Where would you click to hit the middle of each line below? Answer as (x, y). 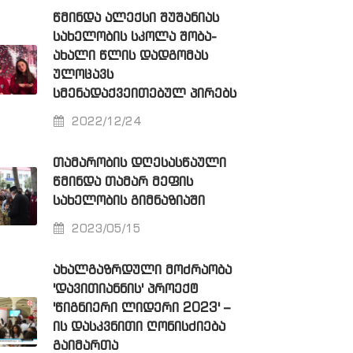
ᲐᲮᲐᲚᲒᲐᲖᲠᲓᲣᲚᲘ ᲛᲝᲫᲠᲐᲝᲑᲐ (142, 270)
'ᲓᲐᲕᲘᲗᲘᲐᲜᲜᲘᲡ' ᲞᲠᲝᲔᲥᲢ (125, 289)
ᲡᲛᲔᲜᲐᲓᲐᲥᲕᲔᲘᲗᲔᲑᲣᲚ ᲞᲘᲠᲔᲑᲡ (144, 94)
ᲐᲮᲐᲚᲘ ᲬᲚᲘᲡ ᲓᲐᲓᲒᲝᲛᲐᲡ (130, 56)
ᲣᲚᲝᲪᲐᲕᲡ (83, 75)
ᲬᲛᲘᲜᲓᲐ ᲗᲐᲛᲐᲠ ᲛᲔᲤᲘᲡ (123, 182)
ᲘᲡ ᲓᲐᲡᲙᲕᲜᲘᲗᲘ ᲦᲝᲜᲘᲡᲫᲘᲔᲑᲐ (139, 327)
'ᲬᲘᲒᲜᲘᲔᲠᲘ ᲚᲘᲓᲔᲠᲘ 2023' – (141, 308)
